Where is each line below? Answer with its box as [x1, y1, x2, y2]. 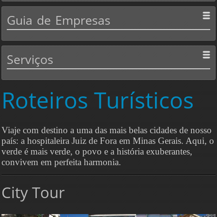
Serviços [7, 51, 53, 67]
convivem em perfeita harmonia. [1, 157, 121, 167]
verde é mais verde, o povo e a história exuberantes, [1, 146, 192, 156]
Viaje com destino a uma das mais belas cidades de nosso [1, 125, 212, 135]
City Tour [1, 182, 65, 202]
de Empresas [32, 12, 110, 28]
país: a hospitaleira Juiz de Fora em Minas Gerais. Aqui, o [1, 136, 214, 146]
